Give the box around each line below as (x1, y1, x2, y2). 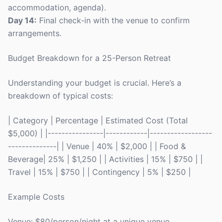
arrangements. (8, 28, 61, 38)
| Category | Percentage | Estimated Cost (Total (8, 115, 188, 125)
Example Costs (8, 192, 64, 202)
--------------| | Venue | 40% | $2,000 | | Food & (8, 141, 186, 151)
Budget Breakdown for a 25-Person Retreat (8, 53, 171, 63)
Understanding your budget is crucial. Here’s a (8, 78, 181, 88)
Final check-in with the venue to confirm (37, 15, 190, 25)
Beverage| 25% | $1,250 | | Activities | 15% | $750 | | (8, 154, 203, 164)
